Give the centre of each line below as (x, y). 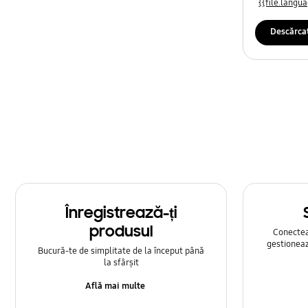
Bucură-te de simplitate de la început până (121, 251)
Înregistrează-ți (121, 212)
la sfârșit (121, 263)
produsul (121, 231)
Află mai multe (115, 286)
